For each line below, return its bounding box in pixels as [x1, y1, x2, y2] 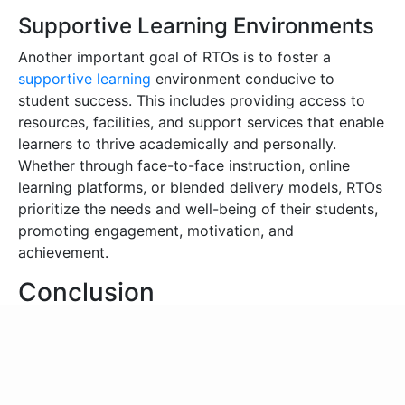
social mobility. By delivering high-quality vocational [18, 381, 375, 400]
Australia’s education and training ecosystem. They [18, 337, 365, 356]
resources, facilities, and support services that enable [18, 112, 384, 131]
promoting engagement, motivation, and [18, 221, 294, 240]
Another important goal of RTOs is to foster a [18, 47, 331, 66]
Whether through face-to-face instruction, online [18, 155, 350, 174]
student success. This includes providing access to [18, 90, 365, 109]
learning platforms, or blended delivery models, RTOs [18, 177, 382, 196]
